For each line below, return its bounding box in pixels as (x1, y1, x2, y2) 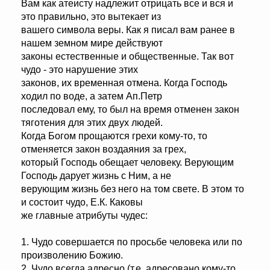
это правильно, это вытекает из (21, 11, 161, 22)
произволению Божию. (21, 250, 123, 261)
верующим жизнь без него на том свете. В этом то (21, 184, 244, 195)
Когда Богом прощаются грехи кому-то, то (21, 131, 207, 142)
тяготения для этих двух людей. (21, 118, 163, 128)
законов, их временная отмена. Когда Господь (21, 78, 227, 89)
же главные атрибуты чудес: (21, 210, 148, 221)
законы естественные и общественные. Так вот (21, 51, 234, 62)
